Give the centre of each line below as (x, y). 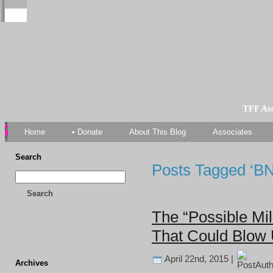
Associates (232, 132)
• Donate (87, 132)
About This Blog (158, 132)
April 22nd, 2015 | (199, 258)
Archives (32, 263)
